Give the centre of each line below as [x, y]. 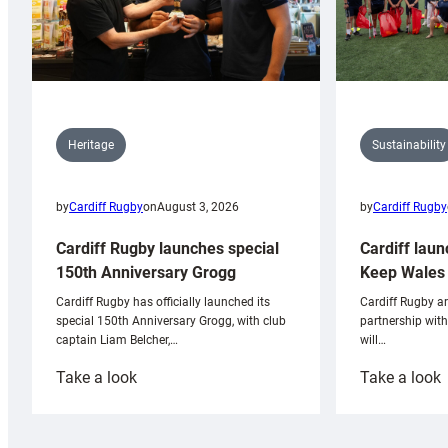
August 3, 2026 [198, 207]
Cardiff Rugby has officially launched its [163, 302]
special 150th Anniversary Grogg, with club [171, 321]
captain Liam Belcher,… [117, 340]
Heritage [91, 145]
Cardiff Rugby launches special [167, 249]
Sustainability [409, 144]
